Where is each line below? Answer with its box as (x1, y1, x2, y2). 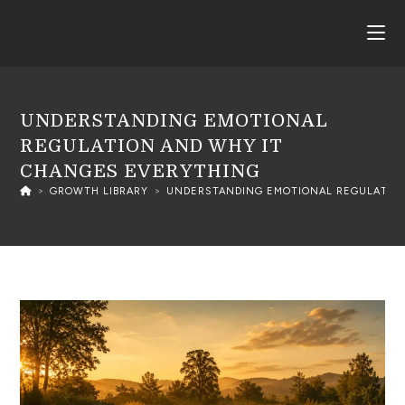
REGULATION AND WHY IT (20, 136, 284, 156)
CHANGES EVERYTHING (20, 161, 261, 182)
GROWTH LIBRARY (50, 185, 149, 197)
